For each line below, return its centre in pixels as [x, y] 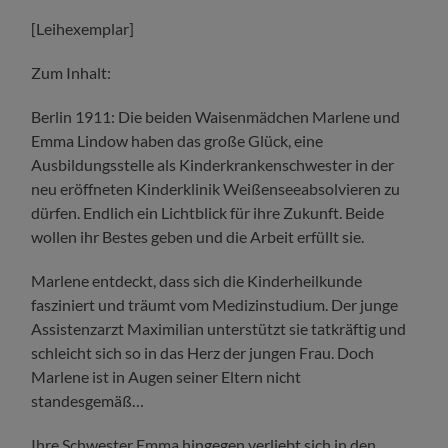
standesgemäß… [88, 401]
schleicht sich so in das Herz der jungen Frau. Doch [203, 353]
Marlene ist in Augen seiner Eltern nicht [166, 377]
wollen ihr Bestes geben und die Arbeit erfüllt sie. [198, 237]
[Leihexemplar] [83, 29]
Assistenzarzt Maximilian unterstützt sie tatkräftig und [219, 329]
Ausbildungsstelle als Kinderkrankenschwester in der [213, 165]
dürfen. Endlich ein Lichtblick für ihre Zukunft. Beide [208, 213]
